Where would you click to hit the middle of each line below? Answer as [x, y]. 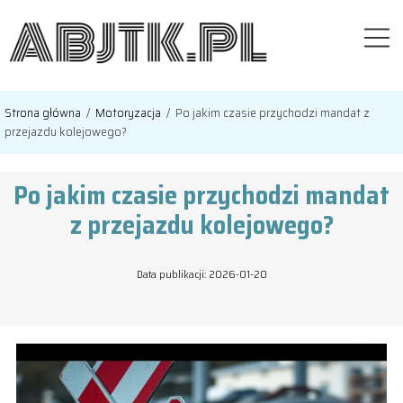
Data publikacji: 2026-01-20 [201, 274]
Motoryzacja [130, 113]
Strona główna [44, 113]
